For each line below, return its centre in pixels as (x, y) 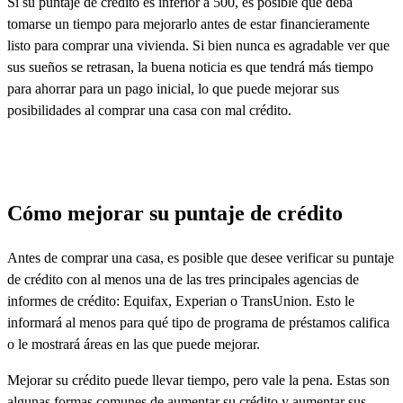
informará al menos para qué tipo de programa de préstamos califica (198, 323)
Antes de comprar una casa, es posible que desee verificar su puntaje (201, 258)
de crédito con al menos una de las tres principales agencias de (183, 280)
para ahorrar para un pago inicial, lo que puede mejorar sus (173, 89)
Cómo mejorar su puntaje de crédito (175, 214)
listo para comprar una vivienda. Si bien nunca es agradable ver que (198, 46)
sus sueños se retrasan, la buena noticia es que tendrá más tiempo (190, 67)
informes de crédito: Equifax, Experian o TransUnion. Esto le (181, 301)
